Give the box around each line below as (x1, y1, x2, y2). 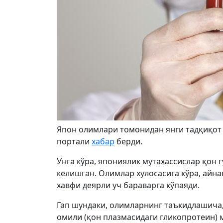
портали (57, 136, 92, 147)
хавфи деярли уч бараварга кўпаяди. (57, 180, 200, 191)
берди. (114, 136, 142, 147)
